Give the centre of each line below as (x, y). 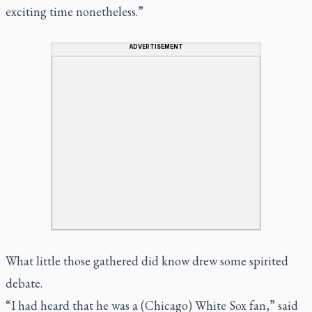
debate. (25, 283)
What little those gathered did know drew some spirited (147, 260)
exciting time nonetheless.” (75, 11)
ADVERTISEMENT (156, 46)
